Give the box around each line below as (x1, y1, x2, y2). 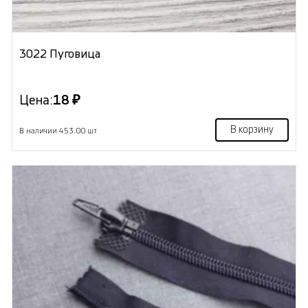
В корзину (230, 125, 274, 135)
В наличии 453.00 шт (19, 127, 97, 135)
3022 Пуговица (19, 48, 100, 60)
